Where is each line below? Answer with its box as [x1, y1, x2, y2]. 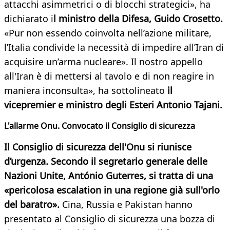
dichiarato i [4, 12, 53, 25]
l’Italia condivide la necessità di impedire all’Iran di [4, 41, 224, 54]
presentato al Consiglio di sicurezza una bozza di [4, 213, 215, 225]
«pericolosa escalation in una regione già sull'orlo [4, 184, 220, 197]
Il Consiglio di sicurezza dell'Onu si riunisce [4, 141, 191, 154]
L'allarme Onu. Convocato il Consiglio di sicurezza [4, 120, 195, 132]
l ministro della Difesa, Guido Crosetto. [53, 12, 223, 25]
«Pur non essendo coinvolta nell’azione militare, [4, 27, 212, 40]
